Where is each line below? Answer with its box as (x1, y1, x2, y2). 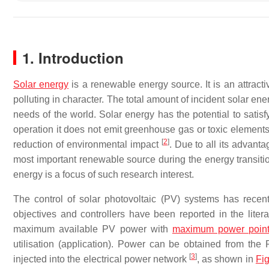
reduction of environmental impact (13, 139, 162, 150)
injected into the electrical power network (13, 254, 190, 264)
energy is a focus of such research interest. (13, 169, 194, 180)
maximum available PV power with (13, 224, 172, 234)
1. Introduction (22, 47, 124, 68)
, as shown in (197, 254, 256, 264)
